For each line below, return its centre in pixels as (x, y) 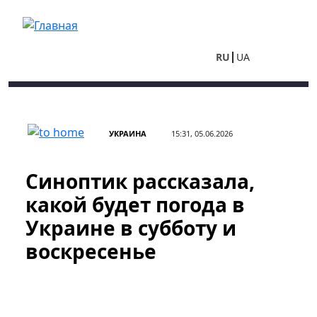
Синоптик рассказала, (140, 181)
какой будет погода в (135, 204)
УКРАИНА (128, 133)
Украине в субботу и (131, 228)
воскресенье (91, 251)
